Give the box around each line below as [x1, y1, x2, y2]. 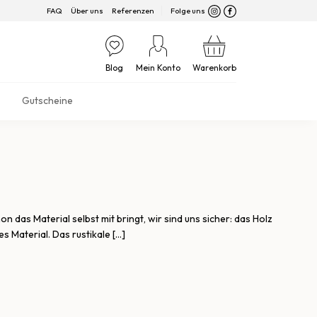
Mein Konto [136, 62, 180, 73]
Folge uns [169, 6, 207, 16]
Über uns [71, 6, 103, 16]
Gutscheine [21, 94, 73, 107]
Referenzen [112, 6, 154, 16]
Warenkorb [192, 62, 236, 73]
